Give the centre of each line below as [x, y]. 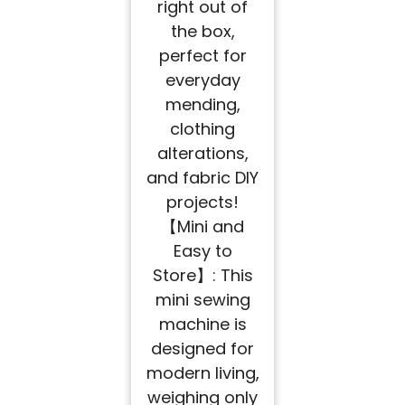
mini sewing [202, 300]
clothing [202, 129]
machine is [202, 325]
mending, [202, 105]
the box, [202, 32]
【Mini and [202, 227]
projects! [202, 202]
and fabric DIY [202, 178]
